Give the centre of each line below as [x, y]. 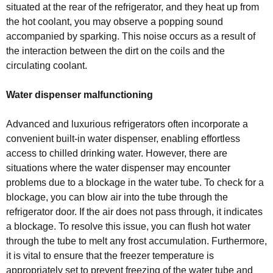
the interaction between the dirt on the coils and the [115, 51]
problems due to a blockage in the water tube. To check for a [135, 182]
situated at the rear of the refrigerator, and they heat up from [133, 7]
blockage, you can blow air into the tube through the [117, 197]
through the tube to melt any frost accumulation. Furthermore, [136, 241]
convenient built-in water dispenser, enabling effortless [123, 138]
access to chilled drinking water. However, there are [117, 153]
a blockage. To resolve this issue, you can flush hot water [128, 226]
